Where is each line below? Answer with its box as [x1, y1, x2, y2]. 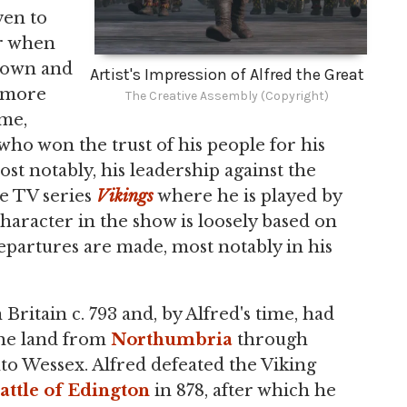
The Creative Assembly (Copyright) [124, 87, 329, 104]
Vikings [96, 186, 154, 206]
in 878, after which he [150, 381, 336, 401]
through [233, 330, 308, 350]
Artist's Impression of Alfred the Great [89, 64, 364, 84]
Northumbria [111, 330, 233, 350]
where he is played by [154, 186, 342, 206]
